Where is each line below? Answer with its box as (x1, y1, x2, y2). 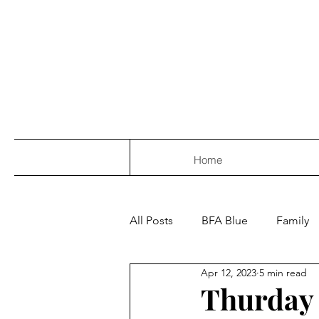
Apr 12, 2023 (201, 266, 256, 279)
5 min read (259, 266, 307, 279)
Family (276, 214, 309, 227)
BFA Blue (202, 214, 248, 227)
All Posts (130, 214, 173, 227)
